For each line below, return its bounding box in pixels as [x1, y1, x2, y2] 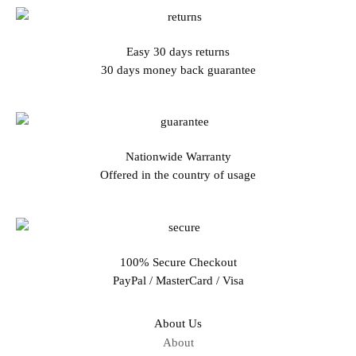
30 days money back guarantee [100, 63, 256, 76]
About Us [154, 317, 202, 331]
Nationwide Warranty [125, 150, 231, 164]
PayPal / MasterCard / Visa [112, 274, 244, 288]
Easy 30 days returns [126, 44, 230, 58]
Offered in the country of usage [100, 168, 256, 182]
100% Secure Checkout [119, 256, 237, 269]
